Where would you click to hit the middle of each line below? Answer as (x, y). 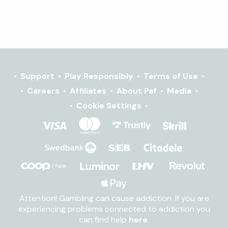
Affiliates (88, 91)
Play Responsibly (99, 76)
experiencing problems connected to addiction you (114, 209)
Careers (43, 91)
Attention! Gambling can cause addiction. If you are (114, 198)
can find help (104, 220)
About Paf (136, 91)
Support (37, 76)
